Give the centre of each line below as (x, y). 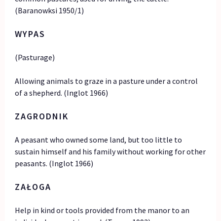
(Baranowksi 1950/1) (50, 11)
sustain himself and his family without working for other (110, 152)
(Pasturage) (35, 57)
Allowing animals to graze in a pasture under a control (107, 81)
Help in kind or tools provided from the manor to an (102, 210)
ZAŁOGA (33, 187)
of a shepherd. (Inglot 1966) (62, 93)
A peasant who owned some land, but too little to (99, 140)
